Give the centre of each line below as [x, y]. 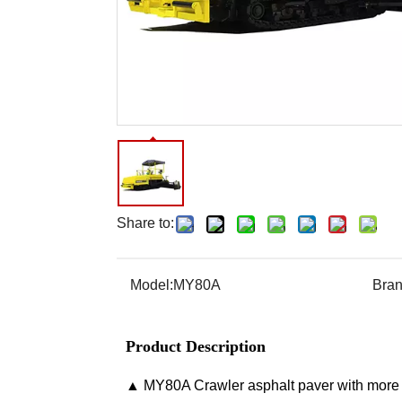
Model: [152, 285]
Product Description [196, 346]
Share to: [145, 223]
